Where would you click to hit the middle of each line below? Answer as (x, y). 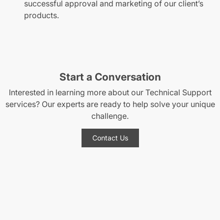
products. (41, 15)
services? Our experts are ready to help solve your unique (110, 104)
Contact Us (110, 138)
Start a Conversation (110, 77)
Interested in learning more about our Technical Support (110, 93)
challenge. (110, 116)
